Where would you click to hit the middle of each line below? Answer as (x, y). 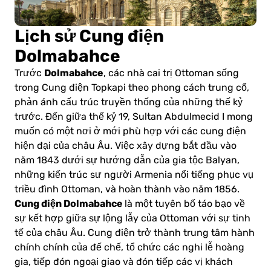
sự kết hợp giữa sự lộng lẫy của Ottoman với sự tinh (132, 219)
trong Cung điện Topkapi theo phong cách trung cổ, (132, 88)
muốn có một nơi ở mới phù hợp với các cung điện (130, 132)
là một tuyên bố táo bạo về (185, 204)
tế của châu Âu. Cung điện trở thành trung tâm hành (135, 233)
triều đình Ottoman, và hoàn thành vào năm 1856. (127, 190)
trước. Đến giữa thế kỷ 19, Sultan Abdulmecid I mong (134, 117)
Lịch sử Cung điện (89, 36)
